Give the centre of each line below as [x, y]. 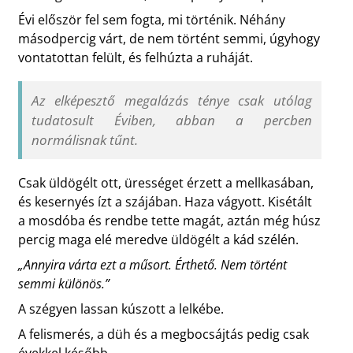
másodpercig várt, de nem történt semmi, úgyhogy [169, 38]
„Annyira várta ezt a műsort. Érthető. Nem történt [152, 265]
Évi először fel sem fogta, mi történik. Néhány [151, 19]
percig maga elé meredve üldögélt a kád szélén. [158, 240]
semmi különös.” [63, 284]
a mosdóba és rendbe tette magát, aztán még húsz [169, 221]
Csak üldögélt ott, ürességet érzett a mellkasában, [165, 183]
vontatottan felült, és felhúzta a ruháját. [135, 57]
